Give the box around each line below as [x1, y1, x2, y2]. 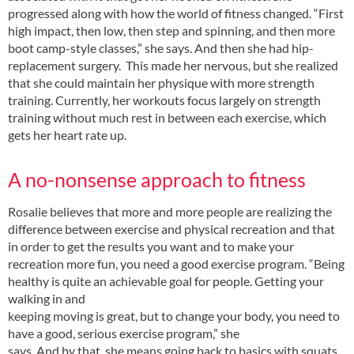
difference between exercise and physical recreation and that [8, 221, 335, 237]
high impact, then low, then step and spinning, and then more [8, 22, 335, 38]
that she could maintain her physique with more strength [8, 74, 314, 90]
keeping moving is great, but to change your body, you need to [8, 308, 340, 324]
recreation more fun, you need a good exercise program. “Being [8, 256, 345, 272]
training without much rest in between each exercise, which [8, 109, 326, 125]
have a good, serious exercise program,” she [8, 326, 239, 341]
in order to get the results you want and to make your [8, 239, 294, 254]
